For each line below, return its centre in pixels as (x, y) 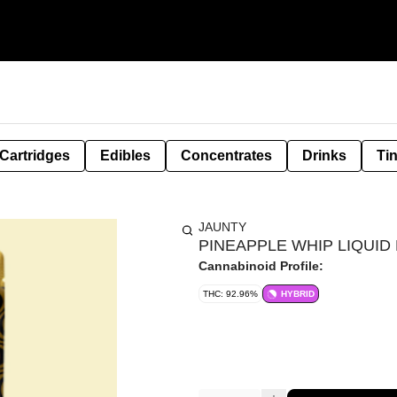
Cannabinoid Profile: (261, 266)
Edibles (125, 156)
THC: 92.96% (230, 294)
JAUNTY (222, 227)
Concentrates (226, 156)
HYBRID (298, 294)
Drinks (324, 156)
